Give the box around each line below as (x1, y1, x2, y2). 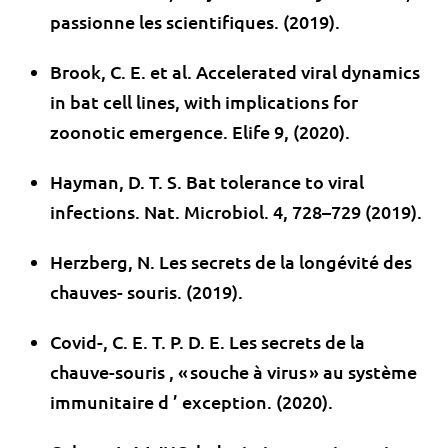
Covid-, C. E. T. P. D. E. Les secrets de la (50, 330, 365, 354)
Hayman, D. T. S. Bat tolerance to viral (50, 170, 364, 194)
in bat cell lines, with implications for (50, 90, 358, 114)
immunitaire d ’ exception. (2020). (50, 390, 333, 414)
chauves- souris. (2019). (50, 280, 243, 304)
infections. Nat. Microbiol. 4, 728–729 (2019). (50, 200, 422, 224)
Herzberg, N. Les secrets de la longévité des (50, 250, 412, 274)
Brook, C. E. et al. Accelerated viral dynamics (50, 60, 420, 84)
